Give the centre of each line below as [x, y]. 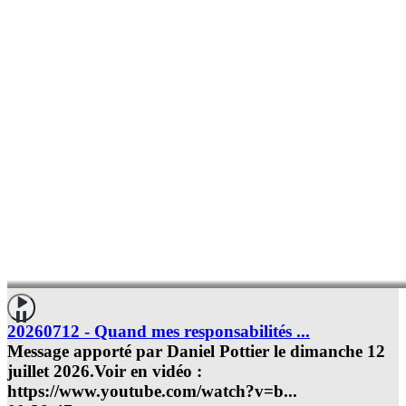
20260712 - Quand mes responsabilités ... [159, 332]
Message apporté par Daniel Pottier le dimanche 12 [196, 352]
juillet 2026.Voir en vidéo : [105, 372]
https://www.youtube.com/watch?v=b [145, 391]
